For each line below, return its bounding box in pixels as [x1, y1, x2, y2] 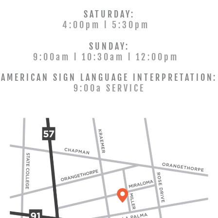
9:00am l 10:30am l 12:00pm [33, 51, 179, 62]
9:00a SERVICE [73, 82, 145, 93]
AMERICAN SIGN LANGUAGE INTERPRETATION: [1, 72, 217, 83]
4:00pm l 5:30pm [62, 19, 149, 30]
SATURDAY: [83, 8, 135, 19]
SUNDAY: [89, 40, 129, 52]
